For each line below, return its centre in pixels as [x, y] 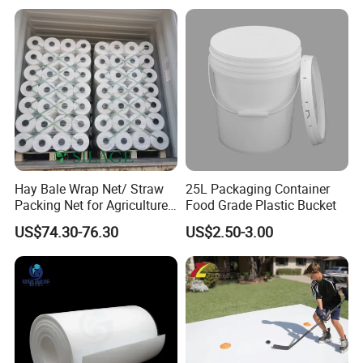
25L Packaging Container [257, 188]
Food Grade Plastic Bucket [261, 205]
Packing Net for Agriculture [92, 205]
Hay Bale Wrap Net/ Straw [90, 188]
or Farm [37, 221]
